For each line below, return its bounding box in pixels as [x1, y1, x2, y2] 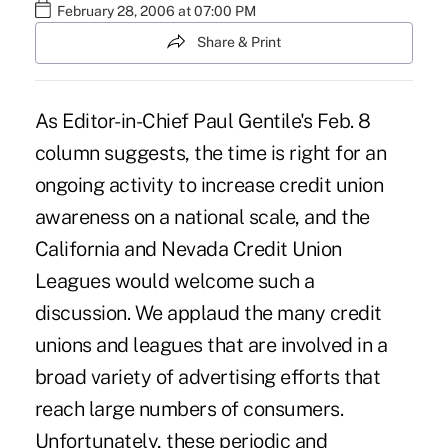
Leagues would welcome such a [34, 268, 315, 293]
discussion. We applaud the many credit [34, 300, 382, 325]
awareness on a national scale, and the [34, 204, 370, 229]
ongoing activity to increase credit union [34, 172, 384, 197]
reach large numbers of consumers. [34, 396, 344, 421]
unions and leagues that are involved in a [34, 332, 388, 357]
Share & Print [197, 34, 281, 51]
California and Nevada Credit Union [34, 236, 342, 261]
